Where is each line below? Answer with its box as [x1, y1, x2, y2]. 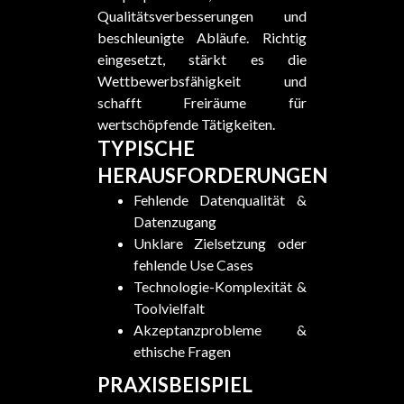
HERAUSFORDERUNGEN [96, 163, 327, 188]
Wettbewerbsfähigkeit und [96, 72, 308, 89]
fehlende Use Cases [133, 256, 253, 273]
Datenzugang [133, 213, 216, 230]
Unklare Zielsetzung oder [133, 234, 308, 252]
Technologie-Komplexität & [133, 278, 308, 295]
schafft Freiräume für [96, 94, 308, 111]
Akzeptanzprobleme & [133, 321, 308, 338]
